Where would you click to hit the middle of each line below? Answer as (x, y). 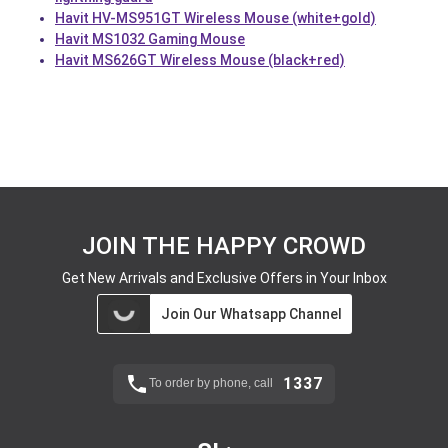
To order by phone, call (211, 382)
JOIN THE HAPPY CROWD (224, 245)
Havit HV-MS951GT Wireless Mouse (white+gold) (215, 17)
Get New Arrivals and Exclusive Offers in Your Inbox (224, 277)
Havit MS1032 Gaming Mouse (150, 38)
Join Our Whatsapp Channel (251, 313)
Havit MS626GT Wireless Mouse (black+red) (200, 59)
